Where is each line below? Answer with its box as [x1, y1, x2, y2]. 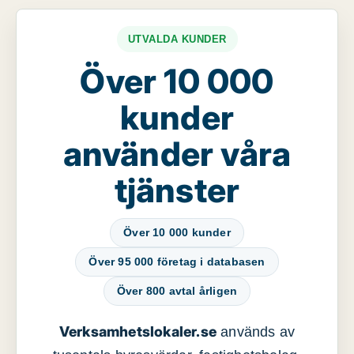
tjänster [114, 170, 240, 211]
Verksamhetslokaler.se [58, 323, 217, 341]
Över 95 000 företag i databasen [88, 255, 265, 269]
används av [217, 324, 296, 341]
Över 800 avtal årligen [116, 284, 238, 298]
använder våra [62, 134, 292, 175]
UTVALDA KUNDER [127, 33, 227, 46]
